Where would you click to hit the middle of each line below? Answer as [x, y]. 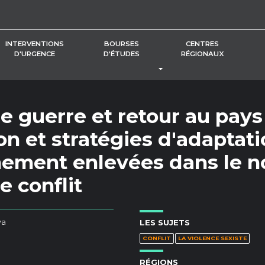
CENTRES [202, 43]
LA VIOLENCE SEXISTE [212, 238]
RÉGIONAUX [202, 54]
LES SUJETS [165, 222]
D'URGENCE [34, 54]
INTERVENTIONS [34, 43]
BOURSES [122, 43]
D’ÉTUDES [122, 54]
